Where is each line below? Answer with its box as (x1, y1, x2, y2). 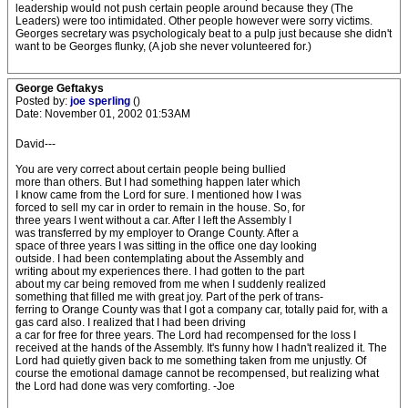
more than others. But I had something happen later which (15, 176, 301, 189)
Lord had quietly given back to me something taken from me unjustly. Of (15, 354, 366, 367)
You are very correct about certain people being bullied (15, 163, 286, 176)
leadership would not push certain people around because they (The (15, 2, 353, 15)
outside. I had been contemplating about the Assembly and (15, 252, 304, 265)
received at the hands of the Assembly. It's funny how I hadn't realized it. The (15, 342, 387, 354)
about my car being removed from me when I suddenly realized (15, 278, 326, 291)
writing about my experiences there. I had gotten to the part (15, 265, 304, 278)
